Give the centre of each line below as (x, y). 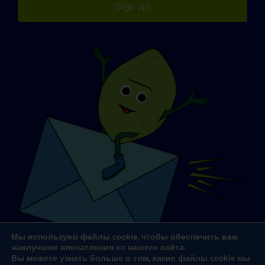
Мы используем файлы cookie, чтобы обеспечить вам (125, 237)
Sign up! (132, 7)
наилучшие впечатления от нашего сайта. (98, 248)
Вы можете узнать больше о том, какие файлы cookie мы (131, 258)
